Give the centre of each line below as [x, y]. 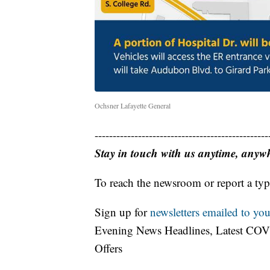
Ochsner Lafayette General [133, 106]
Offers [108, 248]
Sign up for [122, 212]
